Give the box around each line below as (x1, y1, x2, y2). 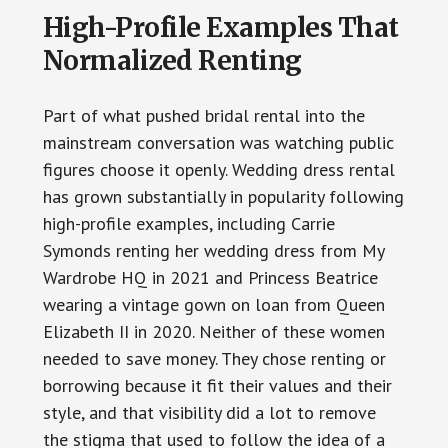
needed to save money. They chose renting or (42, 346, 386, 370)
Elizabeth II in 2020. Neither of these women (42, 319, 385, 343)
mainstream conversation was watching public (42, 130, 394, 154)
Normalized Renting (42, 43, 302, 77)
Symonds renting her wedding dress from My (42, 238, 384, 262)
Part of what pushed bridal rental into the (42, 103, 365, 127)
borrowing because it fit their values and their (42, 373, 392, 397)
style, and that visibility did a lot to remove (42, 400, 376, 424)
